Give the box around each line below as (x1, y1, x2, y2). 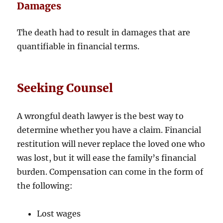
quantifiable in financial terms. (17, 41, 140, 52)
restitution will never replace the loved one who (17, 139, 206, 149)
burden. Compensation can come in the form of (17, 167, 204, 177)
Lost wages (37, 209, 81, 219)
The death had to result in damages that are (17, 27, 191, 38)
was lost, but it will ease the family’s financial (17, 153, 197, 163)
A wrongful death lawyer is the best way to (17, 111, 184, 121)
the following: (17, 181, 73, 191)
